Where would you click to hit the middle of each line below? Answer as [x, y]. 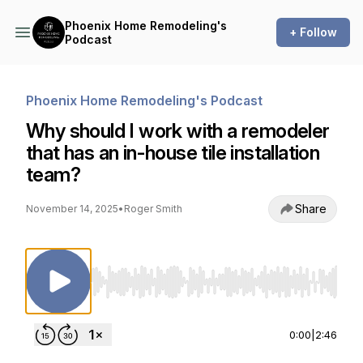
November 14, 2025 [72, 209]
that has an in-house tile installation [173, 153]
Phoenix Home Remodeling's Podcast [144, 100]
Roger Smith [153, 209]
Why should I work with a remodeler [178, 131]
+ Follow [313, 32]
